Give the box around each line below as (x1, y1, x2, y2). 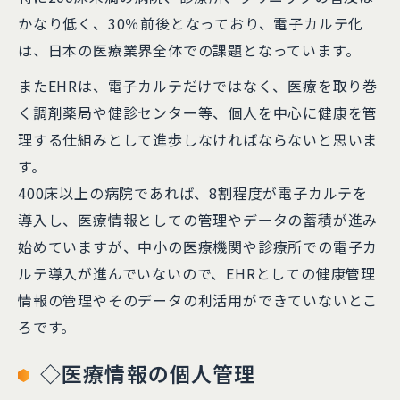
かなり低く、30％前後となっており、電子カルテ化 (18, 12, 364, 34)
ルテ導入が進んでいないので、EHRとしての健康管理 (18, 262, 376, 284)
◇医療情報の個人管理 (40, 358, 256, 388)
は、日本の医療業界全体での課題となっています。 (18, 39, 361, 61)
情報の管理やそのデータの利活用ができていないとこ (18, 289, 379, 311)
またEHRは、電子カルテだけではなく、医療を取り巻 (18, 75, 378, 96)
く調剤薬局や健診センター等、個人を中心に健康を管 (18, 102, 379, 123)
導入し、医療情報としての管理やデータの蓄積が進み (18, 209, 379, 230)
